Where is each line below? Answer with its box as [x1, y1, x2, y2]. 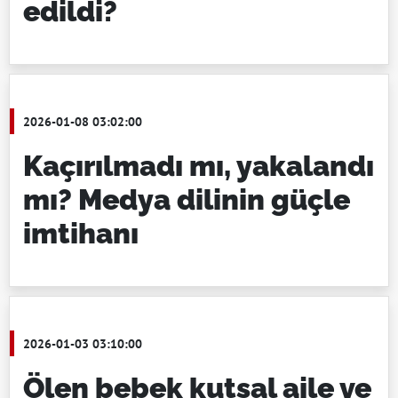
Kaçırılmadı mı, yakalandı [23, 149, 374, 182]
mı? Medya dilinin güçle [23, 183, 350, 216]
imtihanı [23, 217, 139, 250]
